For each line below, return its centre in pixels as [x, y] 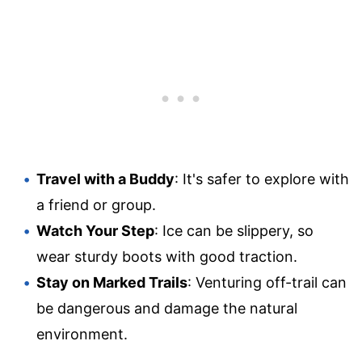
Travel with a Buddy [105, 179]
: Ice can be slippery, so [234, 230]
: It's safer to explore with [262, 179]
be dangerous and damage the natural [167, 308]
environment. [82, 334]
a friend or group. [96, 204]
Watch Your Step [95, 230]
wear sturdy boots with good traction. [167, 256]
